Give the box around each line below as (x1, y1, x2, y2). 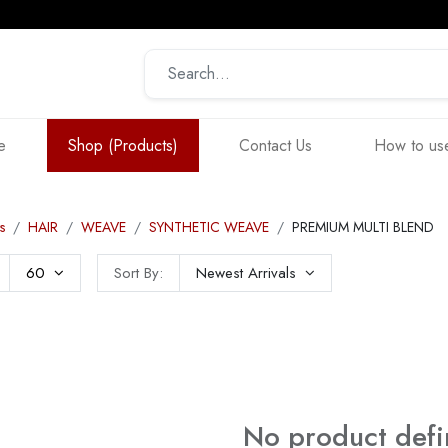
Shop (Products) (67, 133, 178, 157)
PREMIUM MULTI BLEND (292, 217, 434, 238)
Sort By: (113, 262, 163, 285)
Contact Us (239, 133, 313, 157)
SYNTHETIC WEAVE (149, 217, 269, 238)
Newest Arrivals (195, 262, 296, 285)
